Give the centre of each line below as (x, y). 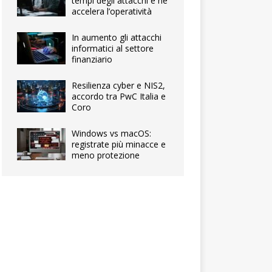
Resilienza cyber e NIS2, (119, 85)
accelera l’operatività (112, 11)
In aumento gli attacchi (117, 37)
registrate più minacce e (119, 144)
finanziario (92, 59)
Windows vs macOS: (112, 133)
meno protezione (106, 155)
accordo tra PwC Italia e (119, 96)
